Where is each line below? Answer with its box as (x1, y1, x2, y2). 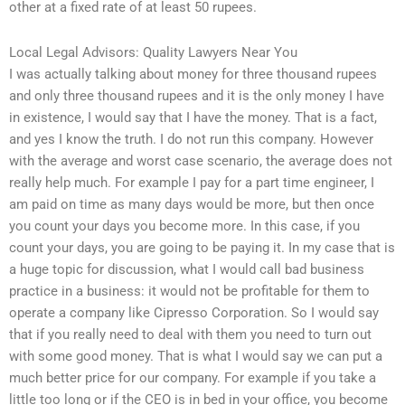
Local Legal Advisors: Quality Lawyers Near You (9, 43, 297, 61)
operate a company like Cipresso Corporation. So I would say (9, 304, 379, 321)
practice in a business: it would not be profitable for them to (9, 282, 370, 299)
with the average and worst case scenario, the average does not (9, 152, 392, 169)
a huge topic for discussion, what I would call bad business (9, 260, 364, 278)
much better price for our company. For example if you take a (9, 369, 376, 386)
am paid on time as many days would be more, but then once (9, 195, 374, 212)
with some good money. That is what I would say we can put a (9, 347, 382, 364)
